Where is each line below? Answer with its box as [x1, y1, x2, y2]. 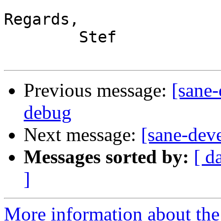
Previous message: [24, 79, 172, 101]
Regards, [4, 10, 79, 29]
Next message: [24, 124, 141, 146]
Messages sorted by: [24, 146, 189, 168]
